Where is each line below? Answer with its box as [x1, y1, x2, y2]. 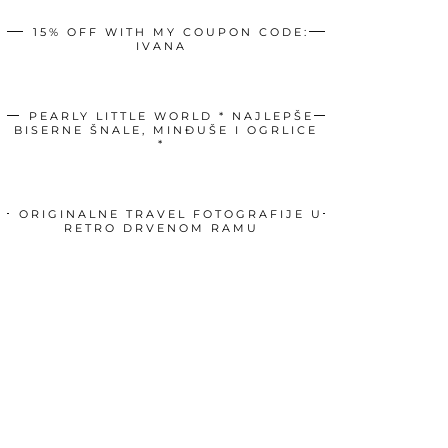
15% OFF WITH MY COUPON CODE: [33, 24, 309, 39]
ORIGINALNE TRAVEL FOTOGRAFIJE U [19, 206, 323, 221]
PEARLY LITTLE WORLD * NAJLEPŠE [28, 108, 314, 123]
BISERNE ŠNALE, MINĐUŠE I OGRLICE [14, 122, 318, 137]
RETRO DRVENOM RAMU [63, 220, 259, 235]
